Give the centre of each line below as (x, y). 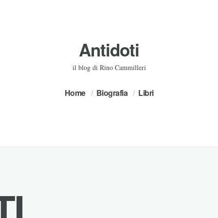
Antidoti (109, 50)
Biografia (112, 93)
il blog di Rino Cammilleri (109, 67)
